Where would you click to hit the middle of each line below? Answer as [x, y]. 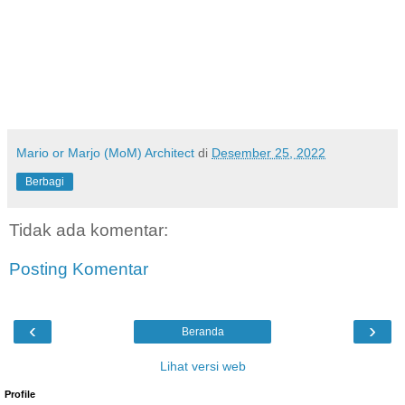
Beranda [202, 331]
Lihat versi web [202, 366]
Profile [20, 394]
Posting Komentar [79, 269]
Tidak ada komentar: [89, 230]
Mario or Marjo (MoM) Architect [105, 152]
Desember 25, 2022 [268, 152]
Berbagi [45, 181]
